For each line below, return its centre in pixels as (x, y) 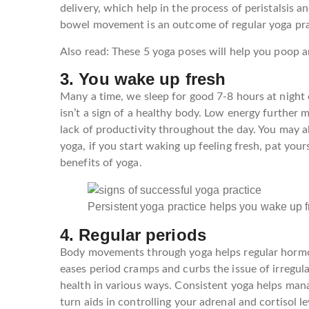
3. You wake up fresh (143, 79)
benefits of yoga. (101, 162)
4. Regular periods (133, 235)
